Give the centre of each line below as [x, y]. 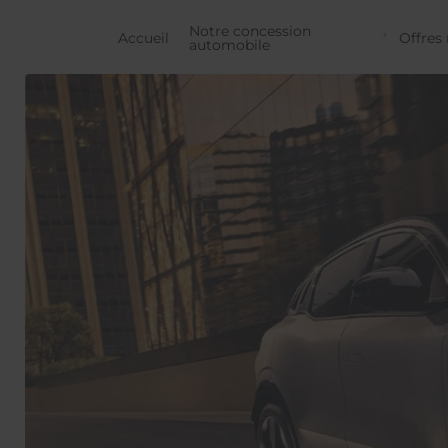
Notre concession [250, 31]
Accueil [143, 38]
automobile [229, 45]
